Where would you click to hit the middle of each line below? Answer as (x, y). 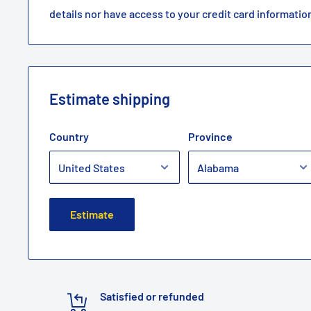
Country (69, 137)
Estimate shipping (110, 99)
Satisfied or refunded (152, 296)
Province (210, 137)
